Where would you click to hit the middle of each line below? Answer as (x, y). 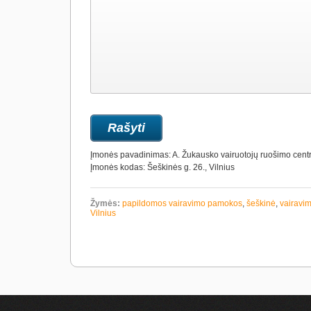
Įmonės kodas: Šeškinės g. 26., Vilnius (162, 167)
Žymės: (105, 203)
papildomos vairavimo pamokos (182, 203)
